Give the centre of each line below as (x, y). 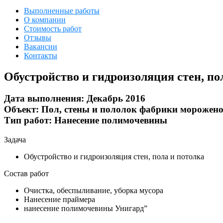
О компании (45, 19)
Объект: (21, 110)
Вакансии (41, 46)
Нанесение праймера (59, 200)
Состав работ (26, 174)
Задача (15, 140)
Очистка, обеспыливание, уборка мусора (94, 191)
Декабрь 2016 (115, 99)
